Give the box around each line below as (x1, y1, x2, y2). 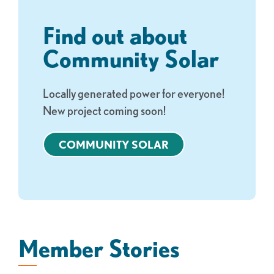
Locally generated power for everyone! (43, 86, 224, 100)
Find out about (43, 21, 187, 48)
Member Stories (18, 234, 180, 261)
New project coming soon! (43, 103, 166, 117)
